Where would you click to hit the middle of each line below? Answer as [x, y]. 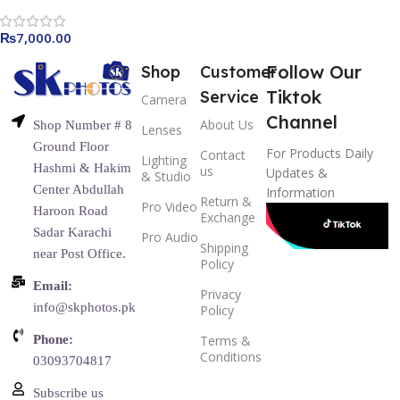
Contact [223, 154]
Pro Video [170, 206]
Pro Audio [170, 237]
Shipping [224, 247]
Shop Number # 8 [83, 125]
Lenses [162, 129]
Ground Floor [71, 146]
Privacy [221, 294]
